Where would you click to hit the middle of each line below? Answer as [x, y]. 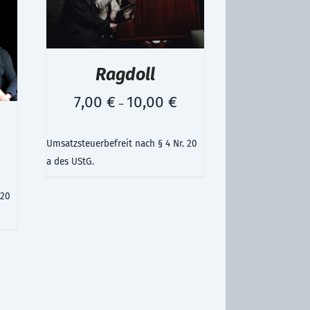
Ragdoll [125, 74]
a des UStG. [70, 161]
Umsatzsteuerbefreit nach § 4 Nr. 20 [122, 143]
